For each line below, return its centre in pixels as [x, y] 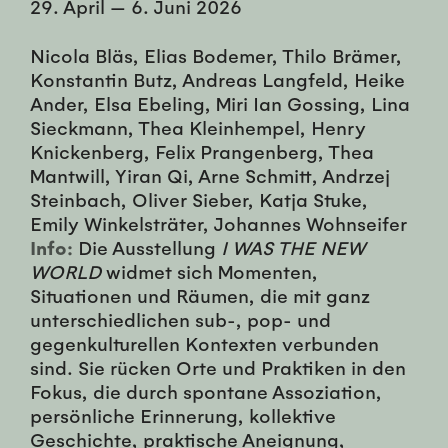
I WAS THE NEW [293, 246]
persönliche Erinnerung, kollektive [183, 414]
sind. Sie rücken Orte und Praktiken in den [218, 366]
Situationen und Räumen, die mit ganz [200, 294]
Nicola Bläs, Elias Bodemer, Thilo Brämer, [216, 54]
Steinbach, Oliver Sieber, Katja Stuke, [199, 198]
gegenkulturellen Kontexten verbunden [204, 342]
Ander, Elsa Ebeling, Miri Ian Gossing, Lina [220, 102]
